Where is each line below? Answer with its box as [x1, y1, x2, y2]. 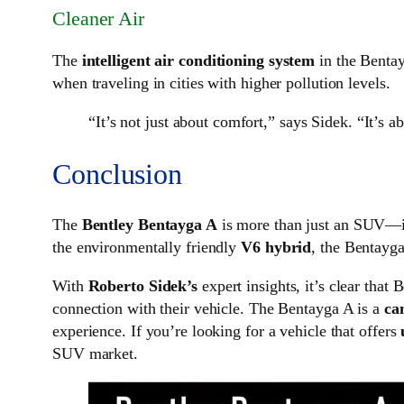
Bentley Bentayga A [81, 216, 217, 234]
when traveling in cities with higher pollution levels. [52, 74, 390, 93]
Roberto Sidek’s [87, 277, 197, 296]
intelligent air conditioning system [81, 51, 316, 70]
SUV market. [52, 344, 138, 363]
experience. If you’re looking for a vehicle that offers [52, 322, 401, 341]
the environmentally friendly [52, 238, 242, 257]
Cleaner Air [52, 7, 144, 31]
